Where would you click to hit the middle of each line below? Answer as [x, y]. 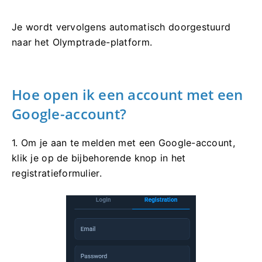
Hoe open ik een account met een [127, 94]
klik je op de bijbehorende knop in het [99, 158]
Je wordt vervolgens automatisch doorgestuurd [121, 27]
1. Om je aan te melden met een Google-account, [123, 142]
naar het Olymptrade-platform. [82, 42]
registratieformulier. [57, 173]
